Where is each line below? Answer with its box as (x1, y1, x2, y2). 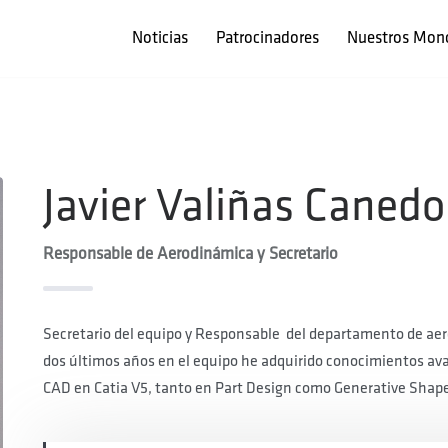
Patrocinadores (215, 28, 319, 49)
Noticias (131, 28, 188, 49)
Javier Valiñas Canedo (42, 178, 445, 234)
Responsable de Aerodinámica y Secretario (42, 243, 338, 264)
